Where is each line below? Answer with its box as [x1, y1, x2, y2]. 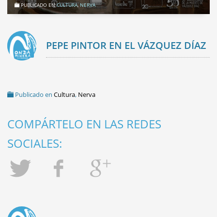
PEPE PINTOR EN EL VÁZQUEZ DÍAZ [46, 38, 206, 52]
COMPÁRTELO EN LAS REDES [7, 115, 161, 132]
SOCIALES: [7, 135, 62, 151]
